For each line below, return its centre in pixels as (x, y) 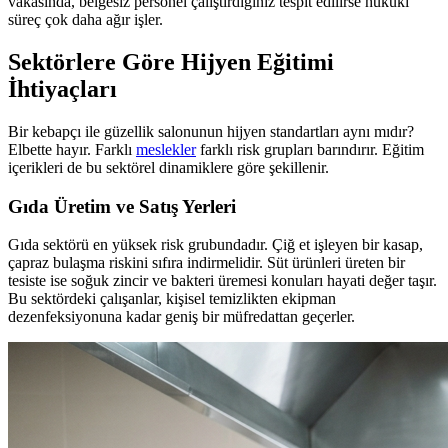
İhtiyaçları (62, 89)
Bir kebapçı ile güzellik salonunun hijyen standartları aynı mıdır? (211, 131)
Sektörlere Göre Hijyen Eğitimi (171, 62)
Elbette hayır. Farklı (72, 149)
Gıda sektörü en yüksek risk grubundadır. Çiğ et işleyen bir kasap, (215, 245)
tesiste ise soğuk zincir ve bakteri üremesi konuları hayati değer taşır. (222, 281)
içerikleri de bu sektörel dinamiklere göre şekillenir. (168, 167)
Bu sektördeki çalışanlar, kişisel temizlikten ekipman (172, 299)
